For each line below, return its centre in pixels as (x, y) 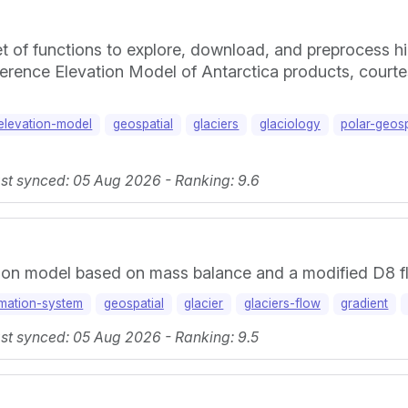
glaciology (290, 124)
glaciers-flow (282, 304)
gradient (365, 304)
